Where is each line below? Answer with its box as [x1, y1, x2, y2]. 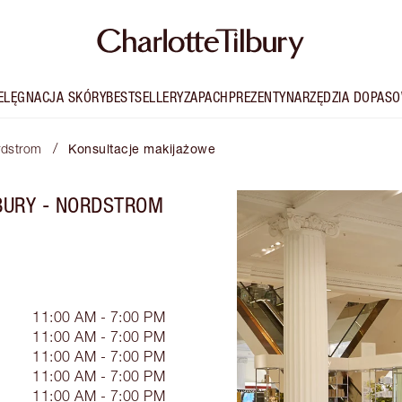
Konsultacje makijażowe [68, 141, 215, 157]
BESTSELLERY [106, 89, 184, 106]
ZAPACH [183, 89, 229, 106]
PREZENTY [228, 89, 286, 106]
